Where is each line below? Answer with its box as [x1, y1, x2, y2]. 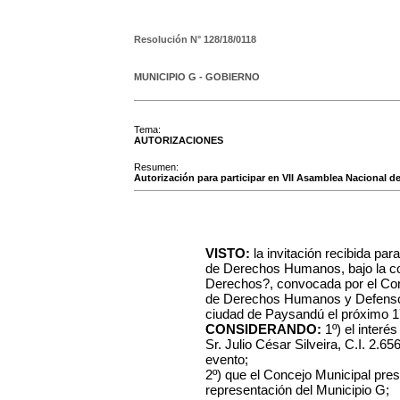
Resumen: [134, 162, 179, 172]
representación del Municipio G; [205, 382, 389, 397]
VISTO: [205, 246, 250, 261]
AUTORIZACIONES [134, 135, 223, 146]
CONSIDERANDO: [205, 321, 321, 337]
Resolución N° [134, 34, 204, 45]
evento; [205, 352, 248, 367]
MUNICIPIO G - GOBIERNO [134, 71, 260, 82]
